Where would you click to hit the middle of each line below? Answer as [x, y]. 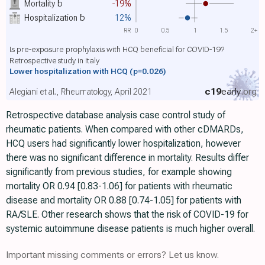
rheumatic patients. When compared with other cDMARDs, [125, 130]
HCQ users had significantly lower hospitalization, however [123, 144]
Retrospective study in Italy [54, 60]
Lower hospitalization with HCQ [69, 71]
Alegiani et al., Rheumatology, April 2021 [80, 92]
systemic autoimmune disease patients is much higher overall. [130, 229]
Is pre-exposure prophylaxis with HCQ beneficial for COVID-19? [117, 49]
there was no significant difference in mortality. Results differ [127, 158]
